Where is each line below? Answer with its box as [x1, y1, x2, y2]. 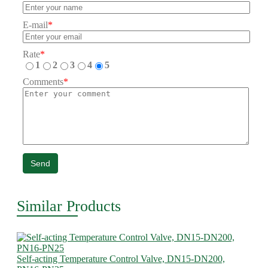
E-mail [23, 20, 48, 30]
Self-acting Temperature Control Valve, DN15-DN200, [17, 254, 225, 264]
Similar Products [17, 197, 121, 215]
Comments [23, 77, 63, 87]
